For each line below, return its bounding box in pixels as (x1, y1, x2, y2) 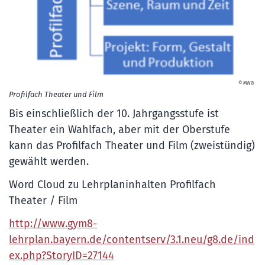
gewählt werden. (9, 154, 89, 168)
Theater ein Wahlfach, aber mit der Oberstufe (9, 122, 230, 136)
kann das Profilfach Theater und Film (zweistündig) (9, 138, 255, 152)
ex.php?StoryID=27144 (9, 248, 114, 262)
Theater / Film (9, 193, 77, 207)
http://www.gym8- (9, 216, 97, 230)
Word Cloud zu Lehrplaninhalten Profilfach (9, 177, 216, 191)
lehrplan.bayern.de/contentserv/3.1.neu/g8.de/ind (9, 232, 254, 246)
